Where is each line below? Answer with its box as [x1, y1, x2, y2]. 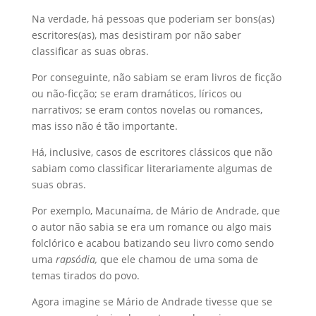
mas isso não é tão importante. [31, 119, 178, 133]
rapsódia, [55, 253, 97, 266]
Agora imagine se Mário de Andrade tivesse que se [31, 295, 272, 308]
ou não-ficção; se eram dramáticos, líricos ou [31, 87, 242, 100]
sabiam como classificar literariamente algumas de [31, 162, 272, 175]
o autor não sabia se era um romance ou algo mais [31, 220, 272, 233]
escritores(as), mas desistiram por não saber [31, 28, 241, 42]
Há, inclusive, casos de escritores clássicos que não [31, 145, 272, 159]
